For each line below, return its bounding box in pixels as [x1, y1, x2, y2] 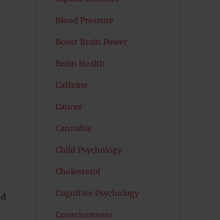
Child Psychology [55, 145, 122, 155]
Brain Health [55, 58, 105, 68]
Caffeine [55, 80, 88, 90]
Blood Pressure [55, 15, 113, 25]
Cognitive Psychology [55, 188, 139, 198]
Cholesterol [55, 166, 100, 176]
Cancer [55, 102, 82, 111]
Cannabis [55, 123, 91, 133]
